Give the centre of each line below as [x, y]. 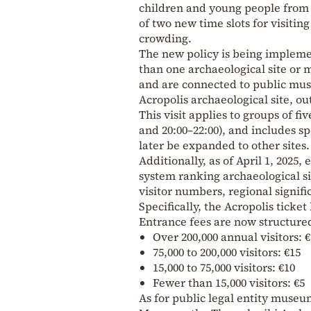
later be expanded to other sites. [224, 145]
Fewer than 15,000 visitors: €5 [229, 282]
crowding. [165, 38]
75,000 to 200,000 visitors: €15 [227, 252]
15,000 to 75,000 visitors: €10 [224, 267]
